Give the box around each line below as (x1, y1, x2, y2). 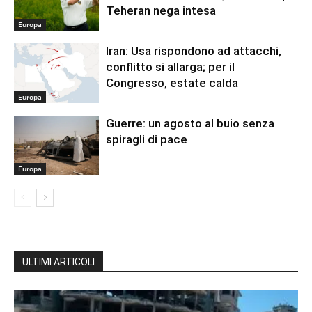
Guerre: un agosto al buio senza (106, 116, 275, 130)
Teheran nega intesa (106, 3, 217, 18)
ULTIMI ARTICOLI (22, 256, 95, 268)
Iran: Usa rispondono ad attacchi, (106, 44, 282, 58)
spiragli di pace (106, 132, 188, 146)
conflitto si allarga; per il (106, 60, 235, 75)
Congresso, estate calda (106, 76, 239, 91)
